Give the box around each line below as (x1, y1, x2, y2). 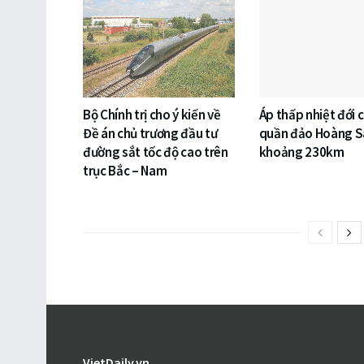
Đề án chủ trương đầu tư (83, 124, 218, 143)
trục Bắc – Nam (83, 162, 167, 180)
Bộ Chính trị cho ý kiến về (83, 106, 221, 124)
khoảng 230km (258, 143, 344, 162)
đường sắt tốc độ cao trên (83, 143, 228, 162)
